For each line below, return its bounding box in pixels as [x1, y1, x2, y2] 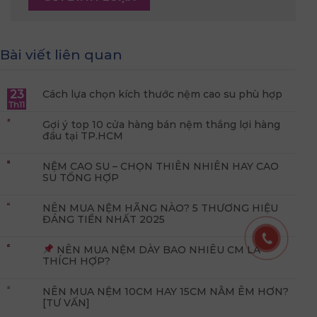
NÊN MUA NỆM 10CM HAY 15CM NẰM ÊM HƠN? [42, 284, 289, 298]
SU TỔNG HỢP [42, 171, 119, 184]
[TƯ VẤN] [42, 296, 90, 309]
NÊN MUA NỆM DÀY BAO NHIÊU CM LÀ [53, 243, 260, 256]
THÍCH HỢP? [42, 254, 110, 267]
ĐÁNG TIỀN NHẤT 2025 [42, 212, 165, 226]
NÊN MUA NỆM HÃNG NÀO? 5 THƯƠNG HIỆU [42, 201, 278, 214]
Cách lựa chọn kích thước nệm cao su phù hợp [42, 87, 282, 100]
